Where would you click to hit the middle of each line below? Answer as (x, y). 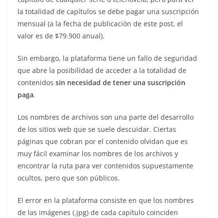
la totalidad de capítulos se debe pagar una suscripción (108, 11)
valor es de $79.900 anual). (61, 36)
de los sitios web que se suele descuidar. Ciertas (97, 129)
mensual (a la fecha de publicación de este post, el (100, 23)
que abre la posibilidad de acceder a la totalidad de (102, 70)
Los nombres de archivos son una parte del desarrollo (106, 117)
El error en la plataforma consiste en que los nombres (106, 200)
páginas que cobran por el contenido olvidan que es (103, 141)
